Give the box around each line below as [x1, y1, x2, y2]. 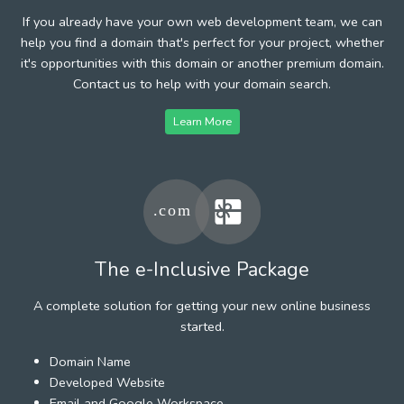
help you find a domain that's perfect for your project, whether [20, 32, 384, 51]
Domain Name [50, 352, 131, 371]
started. [179, 317, 225, 335]
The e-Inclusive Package [95, 255, 309, 283]
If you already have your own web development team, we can [22, 12, 382, 31]
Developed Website [50, 372, 165, 391]
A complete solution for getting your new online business [33, 296, 371, 315]
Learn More [172, 113, 232, 129]
